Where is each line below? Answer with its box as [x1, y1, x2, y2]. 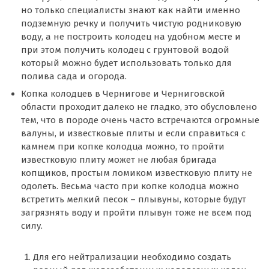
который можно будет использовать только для [21, 57, 232, 68]
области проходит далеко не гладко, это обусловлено [21, 101, 257, 112]
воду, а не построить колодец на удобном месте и [21, 31, 241, 42]
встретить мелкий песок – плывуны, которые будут [21, 193, 246, 205]
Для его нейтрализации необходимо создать [33, 251, 231, 262]
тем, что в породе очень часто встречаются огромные [21, 114, 259, 125]
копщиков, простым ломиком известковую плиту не [21, 167, 252, 178]
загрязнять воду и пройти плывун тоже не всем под [21, 207, 252, 218]
